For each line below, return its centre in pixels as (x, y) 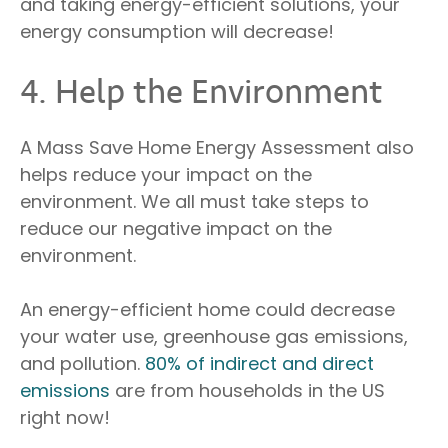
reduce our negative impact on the (176, 228)
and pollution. (82, 363)
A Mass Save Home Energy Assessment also (217, 147)
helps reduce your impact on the (166, 174)
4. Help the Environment (201, 92)
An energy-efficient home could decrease (207, 309)
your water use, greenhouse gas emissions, (214, 336)
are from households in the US (247, 390)
